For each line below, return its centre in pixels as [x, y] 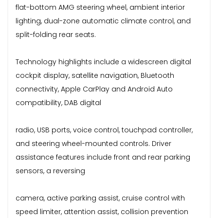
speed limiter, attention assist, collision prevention [102, 211]
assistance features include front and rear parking [103, 157]
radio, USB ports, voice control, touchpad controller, [104, 130]
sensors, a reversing [50, 171]
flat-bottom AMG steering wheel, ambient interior [100, 7]
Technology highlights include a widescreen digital [103, 62]
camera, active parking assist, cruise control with [100, 198]
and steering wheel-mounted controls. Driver [93, 143]
